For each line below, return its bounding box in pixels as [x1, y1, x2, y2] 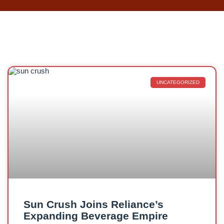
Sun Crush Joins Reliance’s [23, 198, 163, 210]
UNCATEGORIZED [156, 79, 199, 85]
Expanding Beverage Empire [23, 210, 168, 221]
